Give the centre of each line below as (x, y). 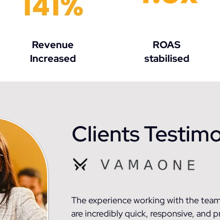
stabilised (167, 58)
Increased (53, 58)
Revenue (53, 45)
